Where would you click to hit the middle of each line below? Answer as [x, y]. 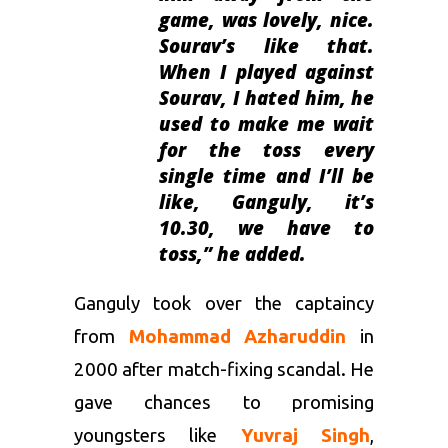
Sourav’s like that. [266, 46]
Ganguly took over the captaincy [224, 304]
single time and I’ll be [266, 176]
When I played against [266, 72]
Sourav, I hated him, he [266, 98]
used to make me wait [266, 124]
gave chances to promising [224, 403]
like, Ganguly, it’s [266, 202]
